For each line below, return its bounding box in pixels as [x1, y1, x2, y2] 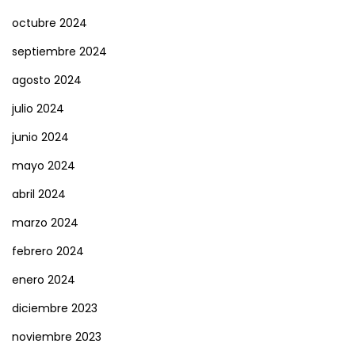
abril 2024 [12, 186, 66, 203]
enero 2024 [12, 272, 75, 288]
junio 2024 [12, 129, 69, 146]
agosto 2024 [12, 72, 82, 89]
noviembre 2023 [12, 329, 101, 345]
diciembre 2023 [12, 300, 97, 317]
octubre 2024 [12, 15, 87, 32]
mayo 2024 [12, 158, 75, 174]
